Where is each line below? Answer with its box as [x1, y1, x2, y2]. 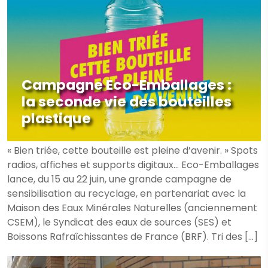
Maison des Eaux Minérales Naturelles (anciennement [7, 201, 257, 215]
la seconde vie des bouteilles [22, 92, 232, 111]
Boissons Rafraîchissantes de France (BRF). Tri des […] [7, 230, 258, 243]
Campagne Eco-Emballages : [22, 75, 232, 95]
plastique [22, 108, 91, 128]
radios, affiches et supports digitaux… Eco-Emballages [7, 158, 259, 172]
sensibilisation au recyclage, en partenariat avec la [7, 187, 246, 200]
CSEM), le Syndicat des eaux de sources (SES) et [7, 215, 232, 229]
